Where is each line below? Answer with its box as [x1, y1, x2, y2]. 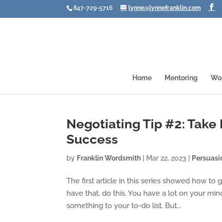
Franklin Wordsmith [77, 154, 141, 162]
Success [66, 132, 118, 147]
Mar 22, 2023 [146, 154, 187, 162]
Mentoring [165, 74, 198, 82]
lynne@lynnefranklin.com [128, 4, 201, 11]
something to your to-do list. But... [66, 201, 182, 210]
